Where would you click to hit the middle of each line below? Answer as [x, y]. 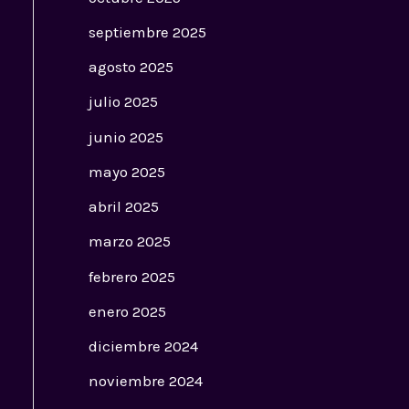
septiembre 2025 [147, 31]
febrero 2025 [131, 276]
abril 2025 [123, 207]
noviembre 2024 [145, 381]
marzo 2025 [129, 241]
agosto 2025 [131, 67]
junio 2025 [126, 136]
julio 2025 [123, 102]
